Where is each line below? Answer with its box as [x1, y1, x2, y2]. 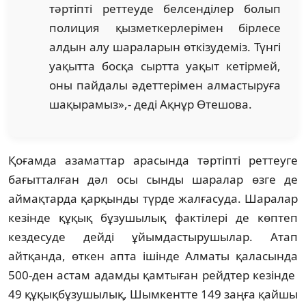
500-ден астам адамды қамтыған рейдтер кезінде [8, 266, 298, 283]
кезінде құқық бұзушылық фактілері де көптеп [8, 209, 298, 225]
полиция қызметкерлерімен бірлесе [49, 19, 281, 36]
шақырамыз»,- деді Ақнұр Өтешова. [49, 96, 252, 112]
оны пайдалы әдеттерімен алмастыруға [49, 76, 281, 93]
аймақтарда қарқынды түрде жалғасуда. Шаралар [8, 190, 298, 206]
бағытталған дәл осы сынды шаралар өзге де [8, 171, 298, 187]
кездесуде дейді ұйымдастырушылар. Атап [8, 228, 298, 245]
